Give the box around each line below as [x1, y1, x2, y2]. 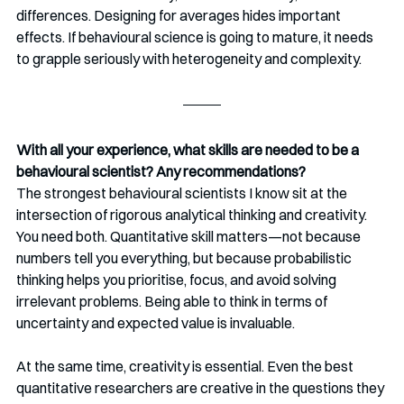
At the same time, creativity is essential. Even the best [16, 357, 356, 376]
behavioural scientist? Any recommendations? [16, 162, 306, 181]
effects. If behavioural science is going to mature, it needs [16, 28, 376, 47]
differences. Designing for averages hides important [16, 6, 344, 25]
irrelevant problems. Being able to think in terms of [16, 292, 330, 311]
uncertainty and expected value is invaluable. [16, 314, 295, 333]
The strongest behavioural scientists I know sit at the [16, 184, 350, 203]
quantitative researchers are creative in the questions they [16, 379, 387, 398]
